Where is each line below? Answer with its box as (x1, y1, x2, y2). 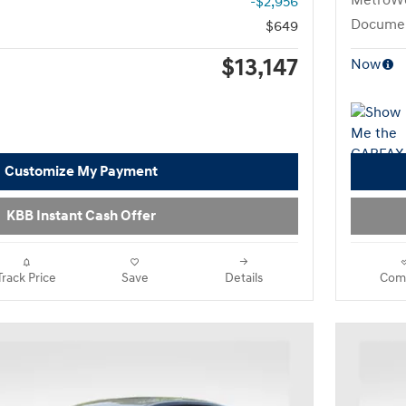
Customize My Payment (4, 162, 158, 180)
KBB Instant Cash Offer (5, 207, 156, 225)
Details (225, 271, 263, 285)
